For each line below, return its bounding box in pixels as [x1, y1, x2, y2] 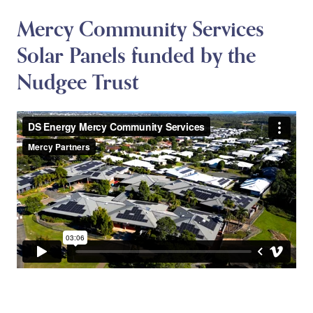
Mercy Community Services [17, 20, 264, 41]
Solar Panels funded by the [17, 46, 256, 68]
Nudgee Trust [17, 73, 138, 94]
